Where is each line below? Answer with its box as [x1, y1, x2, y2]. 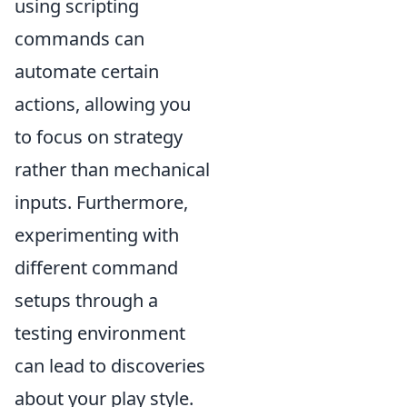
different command [15, 254, 178, 280]
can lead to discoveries [15, 352, 205, 378]
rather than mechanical [15, 156, 210, 182]
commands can [15, 25, 144, 51]
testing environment [15, 320, 185, 345]
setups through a [15, 287, 158, 313]
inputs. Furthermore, [15, 189, 188, 214]
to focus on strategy [15, 124, 183, 149]
